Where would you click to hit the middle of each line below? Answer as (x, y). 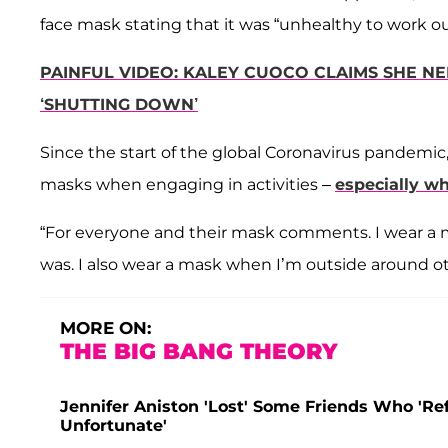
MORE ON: (105, 328)
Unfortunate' (113, 426)
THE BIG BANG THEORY (199, 352)
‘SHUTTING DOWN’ (119, 105)
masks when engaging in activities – (187, 185)
